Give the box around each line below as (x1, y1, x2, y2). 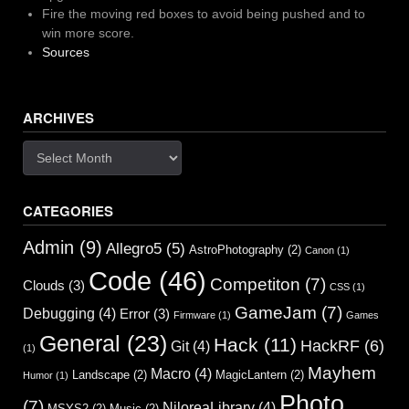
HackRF (300, 336, 360, 355)
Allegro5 (106, 238, 162, 257)
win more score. (42, 25, 134, 40)
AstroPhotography (189, 242, 284, 257)
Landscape (72, 367, 130, 382)
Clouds (23, 278, 65, 293)
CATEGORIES (23, 200, 113, 221)
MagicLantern (215, 367, 287, 382)
